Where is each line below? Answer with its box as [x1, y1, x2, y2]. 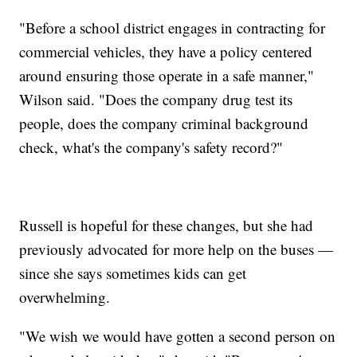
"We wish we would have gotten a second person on [19, 325, 336, 346]
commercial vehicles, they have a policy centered [19, 41, 313, 61]
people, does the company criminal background [19, 112, 309, 133]
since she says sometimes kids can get [19, 262, 247, 283]
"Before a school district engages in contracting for [19, 17, 326, 37]
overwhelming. [19, 286, 111, 307]
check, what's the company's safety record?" [19, 136, 284, 157]
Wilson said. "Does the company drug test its [19, 88, 293, 109]
